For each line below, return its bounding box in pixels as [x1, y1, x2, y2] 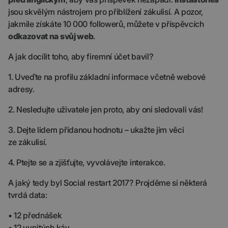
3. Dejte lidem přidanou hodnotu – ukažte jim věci [8, 125, 184, 135]
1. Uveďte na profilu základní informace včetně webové [8, 72, 206, 82]
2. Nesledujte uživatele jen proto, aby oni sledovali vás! [8, 104, 203, 115]
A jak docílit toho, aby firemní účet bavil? [8, 51, 154, 62]
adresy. [8, 84, 35, 95]
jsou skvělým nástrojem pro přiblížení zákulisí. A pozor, [8, 7, 204, 17]
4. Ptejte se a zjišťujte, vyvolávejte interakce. [8, 157, 165, 168]
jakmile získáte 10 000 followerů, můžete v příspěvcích [8, 19, 204, 30]
